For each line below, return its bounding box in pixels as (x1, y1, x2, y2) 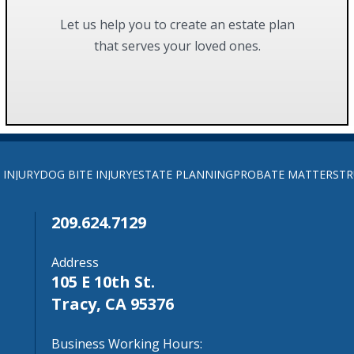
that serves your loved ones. (93, 36, 261, 55)
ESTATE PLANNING (131, 167, 233, 183)
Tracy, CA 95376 (51, 293, 174, 315)
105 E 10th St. (51, 271, 155, 293)
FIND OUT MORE (126, 56, 209, 71)
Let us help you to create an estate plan (59, 15, 295, 33)
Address (51, 254, 99, 272)
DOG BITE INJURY (39, 167, 132, 183)
